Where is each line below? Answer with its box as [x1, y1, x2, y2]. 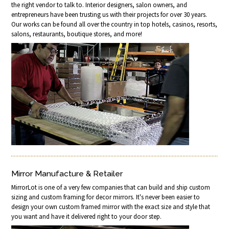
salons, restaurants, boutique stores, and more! [11, 29, 143, 38]
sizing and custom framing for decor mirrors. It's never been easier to [11, 193, 200, 202]
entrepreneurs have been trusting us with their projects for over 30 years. [11, 10, 208, 19]
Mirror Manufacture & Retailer [11, 169, 123, 179]
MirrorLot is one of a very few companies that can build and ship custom [11, 183, 211, 192]
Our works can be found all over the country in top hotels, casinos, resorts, [11, 19, 218, 29]
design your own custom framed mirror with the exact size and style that [11, 202, 211, 212]
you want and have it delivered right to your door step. [11, 212, 162, 221]
